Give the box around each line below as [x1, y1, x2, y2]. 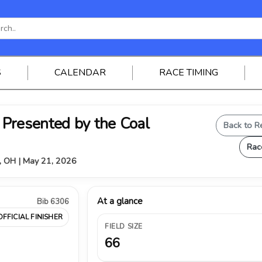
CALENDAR [54, 66, 106, 79]
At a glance [97, 195, 143, 207]
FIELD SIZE [105, 222, 143, 231]
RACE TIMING [158, 66, 218, 79]
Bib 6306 [37, 196, 69, 207]
